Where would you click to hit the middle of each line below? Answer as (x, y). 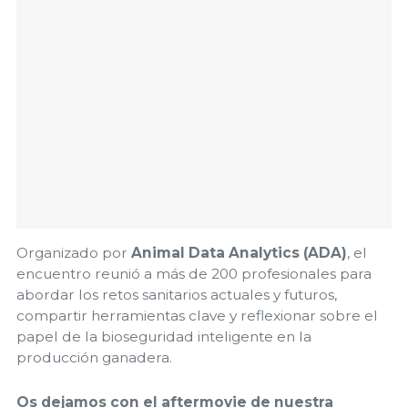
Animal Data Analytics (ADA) (239, 253)
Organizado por (74, 253)
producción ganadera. (94, 358)
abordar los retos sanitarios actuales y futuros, (177, 295)
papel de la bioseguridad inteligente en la (164, 337)
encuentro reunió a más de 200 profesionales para (194, 274)
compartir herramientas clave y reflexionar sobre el (197, 316)
